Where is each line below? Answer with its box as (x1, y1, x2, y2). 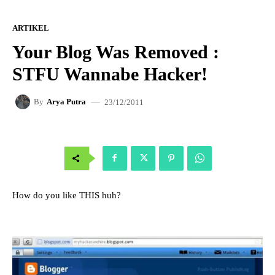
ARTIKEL (12, 23, 49, 33)
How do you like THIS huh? (12, 190, 121, 200)
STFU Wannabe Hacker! (12, 63, 207, 84)
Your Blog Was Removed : (12, 41, 219, 62)
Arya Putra (47, 97, 86, 107)
